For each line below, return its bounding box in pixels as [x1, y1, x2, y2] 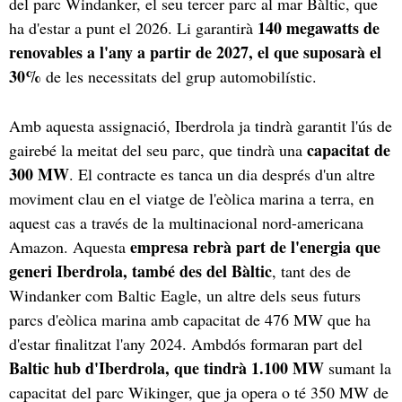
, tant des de [272, 259, 351, 282]
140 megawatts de [258, 15, 380, 39]
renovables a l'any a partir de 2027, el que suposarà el [9, 39, 381, 64]
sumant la [324, 356, 391, 379]
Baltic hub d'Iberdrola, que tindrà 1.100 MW [9, 355, 324, 380]
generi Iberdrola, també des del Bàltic [9, 258, 272, 283]
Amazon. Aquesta [9, 235, 130, 258]
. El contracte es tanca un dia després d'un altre [69, 162, 375, 185]
